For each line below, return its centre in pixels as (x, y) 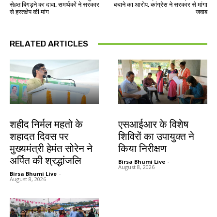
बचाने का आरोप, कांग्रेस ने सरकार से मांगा (160, 5)
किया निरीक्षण (142, 149)
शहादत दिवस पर (39, 137)
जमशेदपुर (20, 115)
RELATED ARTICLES (49, 44)
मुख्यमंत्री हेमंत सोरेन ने (51, 149)
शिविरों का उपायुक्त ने (156, 137)
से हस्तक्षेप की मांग (29, 12)
